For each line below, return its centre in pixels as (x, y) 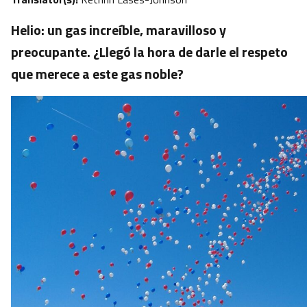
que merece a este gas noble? (97, 74)
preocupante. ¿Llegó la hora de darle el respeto (149, 52)
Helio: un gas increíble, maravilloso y (119, 30)
